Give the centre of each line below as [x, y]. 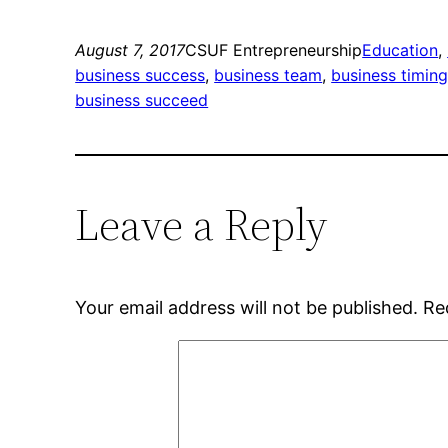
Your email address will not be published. [247, 308]
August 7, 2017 [130, 50]
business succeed [142, 100]
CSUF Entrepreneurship [274, 50]
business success [140, 75]
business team [268, 75]
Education [400, 50]
